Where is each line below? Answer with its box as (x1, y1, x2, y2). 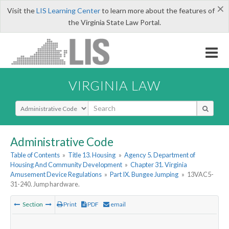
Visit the (7, 6, 36, 15)
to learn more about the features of (100, 6, 215, 15)
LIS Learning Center (36, 6, 100, 15)
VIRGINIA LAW (68, 77, 161, 93)
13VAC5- (187, 170, 214, 179)
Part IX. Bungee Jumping (110, 170, 179, 179)
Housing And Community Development (10, 161, 122, 169)
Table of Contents (10, 151, 60, 159)
